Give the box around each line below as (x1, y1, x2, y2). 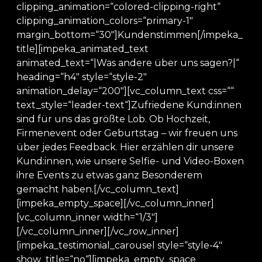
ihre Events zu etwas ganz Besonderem (16, 170, 202, 181)
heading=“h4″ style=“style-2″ (16, 71, 147, 82)
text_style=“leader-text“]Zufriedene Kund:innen (16, 99, 242, 111)
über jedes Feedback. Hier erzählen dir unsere (16, 142, 234, 153)
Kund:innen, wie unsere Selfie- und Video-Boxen (16, 156, 244, 167)
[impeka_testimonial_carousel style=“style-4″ (16, 240, 222, 251)
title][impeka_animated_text (16, 43, 149, 54)
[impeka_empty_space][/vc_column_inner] (16, 198, 214, 209)
